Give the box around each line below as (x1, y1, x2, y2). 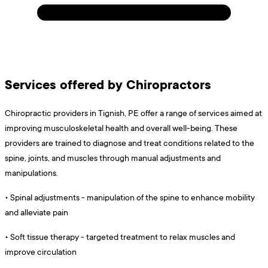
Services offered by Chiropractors (5, 75, 211, 94)
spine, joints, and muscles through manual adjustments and (5, 152, 221, 164)
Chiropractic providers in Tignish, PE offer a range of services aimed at (5, 107, 262, 119)
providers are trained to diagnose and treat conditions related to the (5, 137, 254, 149)
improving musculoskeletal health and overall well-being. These (5, 122, 237, 134)
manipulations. (5, 167, 58, 179)
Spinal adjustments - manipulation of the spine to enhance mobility (10, 191, 255, 203)
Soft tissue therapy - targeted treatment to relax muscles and (10, 231, 235, 243)
